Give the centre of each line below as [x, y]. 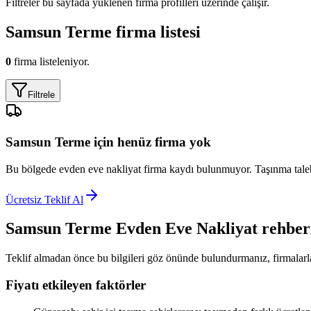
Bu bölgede [32, 169]
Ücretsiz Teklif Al [44, 199]
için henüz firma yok [151, 142]
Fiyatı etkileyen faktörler [76, 285]
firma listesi [156, 32]
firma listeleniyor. [50, 62]
